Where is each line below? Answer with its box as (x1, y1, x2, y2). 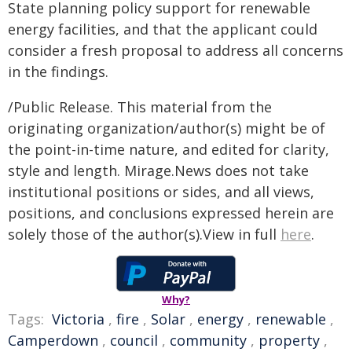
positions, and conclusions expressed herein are (8, 203, 334, 223)
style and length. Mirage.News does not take (8, 161, 309, 181)
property (258, 331, 320, 350)
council (110, 331, 158, 350)
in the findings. (8, 62, 108, 82)
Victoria (52, 310, 104, 329)
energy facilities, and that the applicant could (8, 20, 317, 39)
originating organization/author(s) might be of (8, 119, 325, 138)
